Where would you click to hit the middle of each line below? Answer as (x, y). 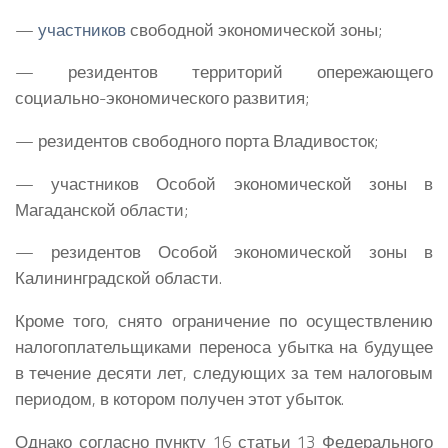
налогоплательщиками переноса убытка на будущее (224, 347)
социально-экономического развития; (162, 98)
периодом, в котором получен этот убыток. (179, 399)
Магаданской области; (101, 209)
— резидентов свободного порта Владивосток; (196, 141)
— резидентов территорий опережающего (224, 72)
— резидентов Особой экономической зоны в (224, 252)
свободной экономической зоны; (254, 29)
